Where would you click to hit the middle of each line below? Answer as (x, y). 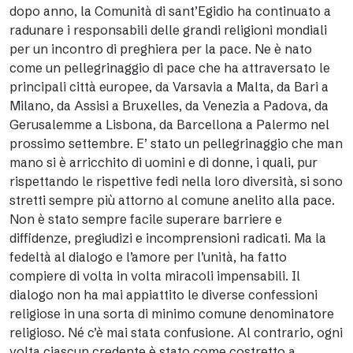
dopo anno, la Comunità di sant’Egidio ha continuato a (170, 11)
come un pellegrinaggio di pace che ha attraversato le (170, 68)
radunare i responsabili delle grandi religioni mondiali (168, 30)
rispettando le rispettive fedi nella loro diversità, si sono (176, 181)
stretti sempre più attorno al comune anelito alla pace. (172, 200)
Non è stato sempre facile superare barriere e (146, 219)
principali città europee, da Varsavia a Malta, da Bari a (169, 87)
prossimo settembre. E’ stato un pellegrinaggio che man (176, 143)
